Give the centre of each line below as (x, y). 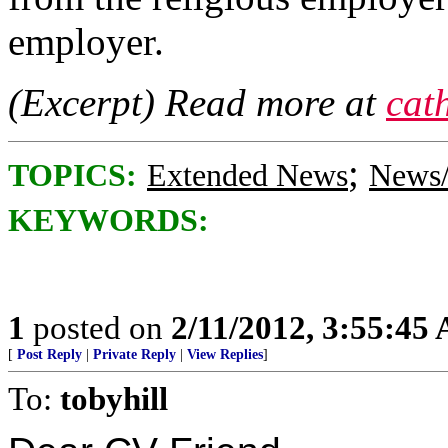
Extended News (247, 175)
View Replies (225, 354)
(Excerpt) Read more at (197, 102)
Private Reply (134, 354)
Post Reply (49, 354)
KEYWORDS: (108, 220)
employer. (86, 41)
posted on (98, 327)
